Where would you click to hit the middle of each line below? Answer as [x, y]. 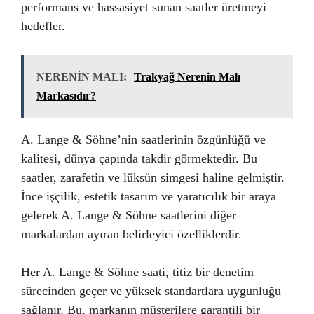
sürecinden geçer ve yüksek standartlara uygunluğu [151, 291]
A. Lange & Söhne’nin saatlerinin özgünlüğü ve [143, 140]
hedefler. [43, 26]
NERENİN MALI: [82, 77]
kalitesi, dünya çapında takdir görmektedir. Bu [139, 159]
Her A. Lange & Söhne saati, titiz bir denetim [137, 272]
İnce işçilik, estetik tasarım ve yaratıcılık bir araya [149, 197]
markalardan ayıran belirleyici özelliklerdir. [131, 234]
